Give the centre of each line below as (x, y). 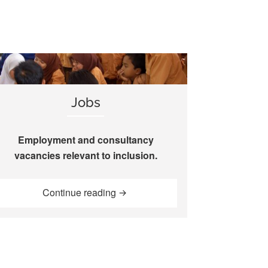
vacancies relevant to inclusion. (86, 155)
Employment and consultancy (86, 139)
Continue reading (80, 193)
